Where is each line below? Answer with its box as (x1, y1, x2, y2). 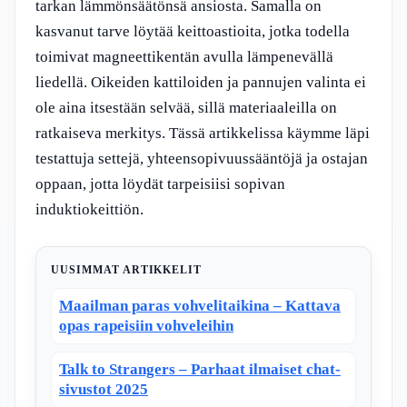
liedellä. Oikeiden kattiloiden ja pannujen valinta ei (35, 74, 366, 91)
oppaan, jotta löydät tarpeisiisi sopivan (35, 175, 285, 193)
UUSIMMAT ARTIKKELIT (51, 263, 203, 276)
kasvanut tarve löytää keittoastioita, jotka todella (35, 23, 350, 40)
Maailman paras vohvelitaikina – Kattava (59, 296, 341, 314)
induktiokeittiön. (35, 201, 144, 218)
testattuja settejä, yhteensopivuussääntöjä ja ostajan (35, 150, 368, 167)
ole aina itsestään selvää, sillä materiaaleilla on (35, 99, 337, 116)
